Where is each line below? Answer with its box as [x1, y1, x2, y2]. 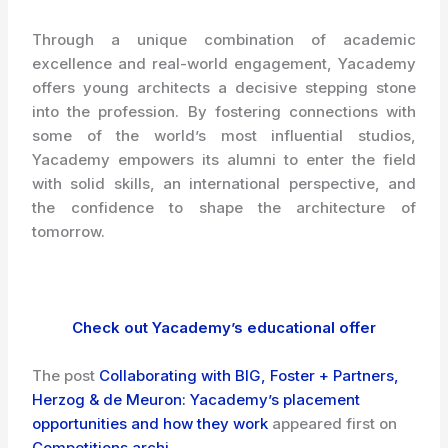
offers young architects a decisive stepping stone [32, 78, 416, 98]
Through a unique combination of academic [32, 30, 416, 50]
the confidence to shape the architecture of [32, 198, 416, 218]
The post [32, 366, 100, 386]
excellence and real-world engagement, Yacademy [32, 54, 416, 74]
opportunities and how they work [32, 414, 269, 434]
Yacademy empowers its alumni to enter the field [32, 150, 416, 170]
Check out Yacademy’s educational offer [72, 318, 376, 338]
